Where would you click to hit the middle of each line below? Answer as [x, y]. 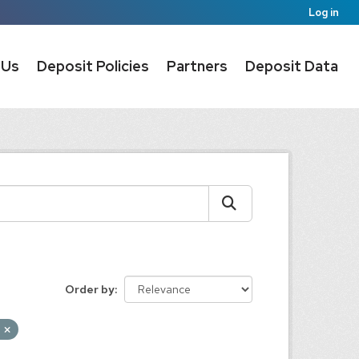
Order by [90, 289]
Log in [324, 12]
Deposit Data [292, 66]
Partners [197, 66]
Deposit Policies [93, 66]
